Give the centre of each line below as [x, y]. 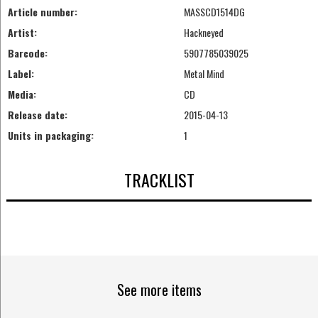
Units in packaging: [50, 136]
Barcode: [27, 53]
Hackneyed [203, 33]
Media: [22, 94]
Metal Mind [204, 74]
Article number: [42, 12]
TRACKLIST [159, 179]
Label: [21, 74]
